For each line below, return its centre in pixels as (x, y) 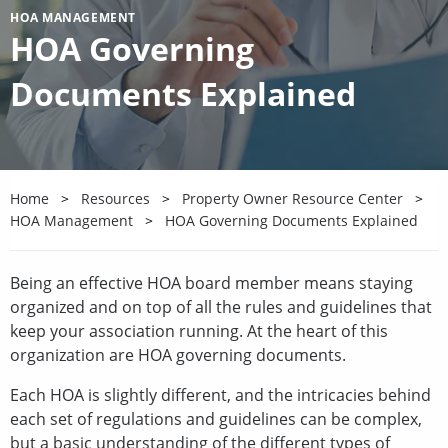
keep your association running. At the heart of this (199, 330)
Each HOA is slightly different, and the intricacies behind (220, 394)
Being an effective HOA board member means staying (211, 282)
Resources (115, 198)
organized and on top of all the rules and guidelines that (221, 306)
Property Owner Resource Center (292, 198)
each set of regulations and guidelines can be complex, (216, 418)
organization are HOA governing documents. (180, 354)
